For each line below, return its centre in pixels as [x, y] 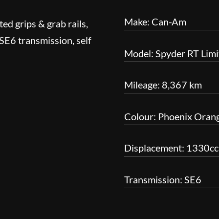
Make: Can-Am [155, 22]
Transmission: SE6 [163, 179]
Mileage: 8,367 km [163, 85]
